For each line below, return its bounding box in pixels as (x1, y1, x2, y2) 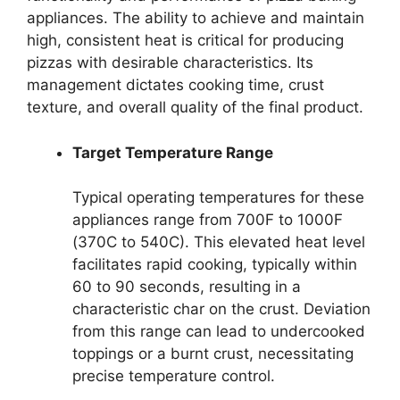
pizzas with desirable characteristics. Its (27, 54, 313, 71)
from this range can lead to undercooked (72, 322, 365, 340)
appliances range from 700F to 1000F (72, 211, 343, 229)
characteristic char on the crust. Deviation (72, 300, 371, 318)
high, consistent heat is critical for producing (27, 31, 344, 49)
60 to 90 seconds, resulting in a (72, 278, 301, 296)
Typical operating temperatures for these (72, 188, 364, 206)
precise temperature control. (72, 367, 275, 385)
